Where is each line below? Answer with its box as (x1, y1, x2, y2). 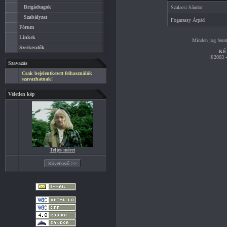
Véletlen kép (8, 91, 35, 97)
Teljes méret (50, 147, 75, 153)
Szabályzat (24, 14, 47, 20)
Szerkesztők (19, 45, 45, 50)
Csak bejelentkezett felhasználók (22, 70, 92, 76)
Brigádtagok (24, 4, 51, 10)
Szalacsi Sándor (171, 5, 203, 10)
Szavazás (8, 60, 27, 66)
